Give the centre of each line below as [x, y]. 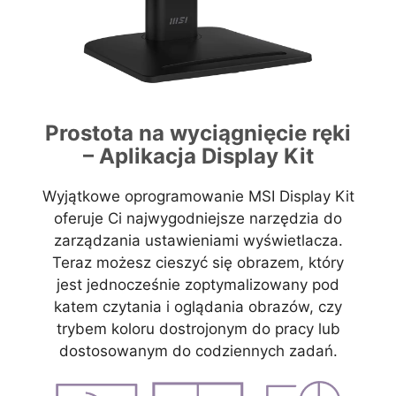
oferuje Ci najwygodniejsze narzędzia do [198, 219]
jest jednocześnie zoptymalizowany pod [198, 285]
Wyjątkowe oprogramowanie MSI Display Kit [198, 197]
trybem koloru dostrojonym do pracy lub [198, 329]
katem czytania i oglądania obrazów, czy [198, 307]
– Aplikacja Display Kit [198, 156]
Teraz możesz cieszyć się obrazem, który [198, 263]
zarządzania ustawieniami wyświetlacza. [198, 241]
